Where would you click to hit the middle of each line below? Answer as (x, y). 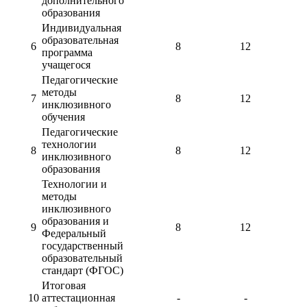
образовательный (82, 258)
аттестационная (78, 297)
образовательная (80, 40)
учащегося (66, 64)
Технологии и (74, 184)
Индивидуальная (82, 27)
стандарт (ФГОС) (83, 270)
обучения (63, 116)
